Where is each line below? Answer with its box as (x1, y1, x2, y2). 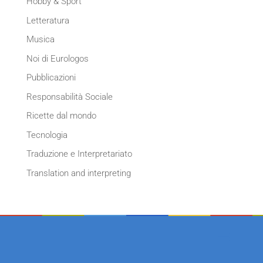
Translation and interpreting (26, 167, 131, 178)
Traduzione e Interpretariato (26, 149, 132, 160)
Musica (26, 34, 55, 45)
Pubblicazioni (26, 72, 76, 83)
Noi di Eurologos (26, 53, 89, 64)
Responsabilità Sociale (26, 91, 113, 102)
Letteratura (26, 15, 69, 26)
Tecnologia (26, 129, 68, 140)
